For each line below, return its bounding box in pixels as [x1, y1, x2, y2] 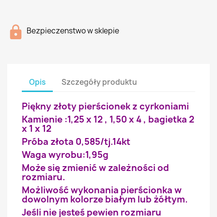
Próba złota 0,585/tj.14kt [22, 136, 130, 148]
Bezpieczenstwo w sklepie [27, 26, 119, 36]
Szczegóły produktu [62, 77, 138, 87]
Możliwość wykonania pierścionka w [22, 184, 182, 196]
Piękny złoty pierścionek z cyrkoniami [22, 100, 189, 112]
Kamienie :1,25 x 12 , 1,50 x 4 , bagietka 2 [22, 113, 194, 125]
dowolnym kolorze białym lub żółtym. [22, 193, 188, 205]
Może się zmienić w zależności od [22, 162, 169, 174]
